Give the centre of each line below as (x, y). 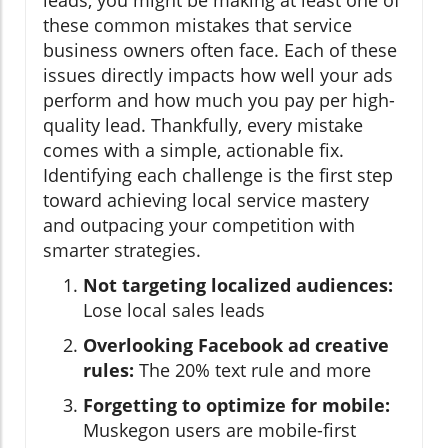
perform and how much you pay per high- (219, 99)
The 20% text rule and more (252, 369)
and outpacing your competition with (199, 224)
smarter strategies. (122, 249)
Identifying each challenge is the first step (218, 174)
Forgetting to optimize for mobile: (236, 404)
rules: (108, 369)
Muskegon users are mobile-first (219, 429)
